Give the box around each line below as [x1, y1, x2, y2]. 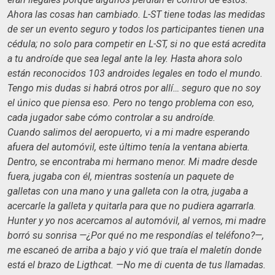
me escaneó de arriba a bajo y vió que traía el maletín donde [7, 244, 261, 256]
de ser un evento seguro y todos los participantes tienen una [7, 23, 264, 35]
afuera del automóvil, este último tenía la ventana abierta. [7, 141, 250, 153]
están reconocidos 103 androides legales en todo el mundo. [7, 67, 268, 79]
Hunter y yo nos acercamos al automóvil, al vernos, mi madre [7, 214, 266, 227]
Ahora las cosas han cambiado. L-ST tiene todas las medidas [7, 8, 265, 20]
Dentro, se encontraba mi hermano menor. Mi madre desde [7, 155, 257, 168]
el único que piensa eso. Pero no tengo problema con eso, [7, 96, 254, 109]
